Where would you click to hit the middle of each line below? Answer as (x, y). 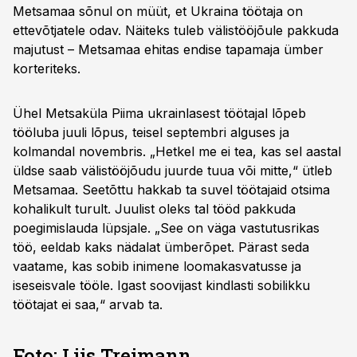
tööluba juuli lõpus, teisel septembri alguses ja (151, 132)
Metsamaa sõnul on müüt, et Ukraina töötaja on (158, 11)
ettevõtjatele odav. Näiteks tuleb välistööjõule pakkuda (176, 30)
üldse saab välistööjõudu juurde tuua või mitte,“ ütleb (173, 171)
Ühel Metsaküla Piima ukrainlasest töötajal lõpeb (159, 113)
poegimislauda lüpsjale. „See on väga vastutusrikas (166, 228)
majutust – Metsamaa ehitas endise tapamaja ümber (168, 49)
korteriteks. (47, 69)
